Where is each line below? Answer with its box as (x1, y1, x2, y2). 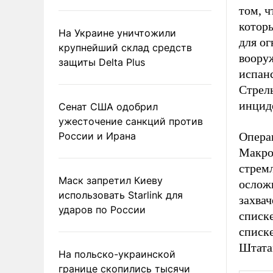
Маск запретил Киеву (58, 174, 163, 186)
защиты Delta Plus (58, 55, 145, 68)
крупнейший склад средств (58, 41, 192, 54)
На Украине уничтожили (58, 26, 176, 39)
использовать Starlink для (58, 188, 183, 201)
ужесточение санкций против (58, 115, 203, 127)
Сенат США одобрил (58, 100, 158, 113)
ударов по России (58, 203, 146, 216)
